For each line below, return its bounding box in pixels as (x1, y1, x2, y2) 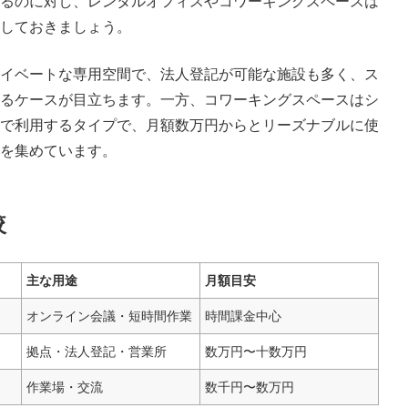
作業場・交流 (26, 380, 103, 395)
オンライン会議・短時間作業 (26, 309, 192, 324)
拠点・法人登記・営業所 (26, 344, 167, 360)
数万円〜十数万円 (205, 344, 307, 360)
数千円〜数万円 (205, 380, 294, 395)
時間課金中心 (205, 309, 281, 324)
